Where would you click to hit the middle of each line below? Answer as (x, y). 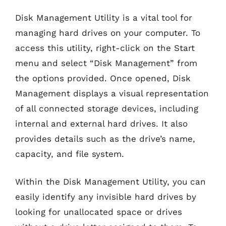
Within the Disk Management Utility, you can (110, 182)
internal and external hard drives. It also (101, 123)
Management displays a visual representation (112, 93)
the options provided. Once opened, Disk (103, 78)
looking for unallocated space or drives (99, 212)
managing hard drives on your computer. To (108, 33)
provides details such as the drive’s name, (105, 138)
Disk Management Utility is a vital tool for (104, 17)
